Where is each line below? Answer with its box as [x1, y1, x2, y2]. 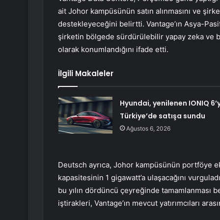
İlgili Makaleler [58, 68, 113, 79]
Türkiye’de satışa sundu [119, 111, 205, 121]
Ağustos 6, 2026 [126, 125, 170, 133]
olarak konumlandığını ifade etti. [58, 45, 168, 55]
